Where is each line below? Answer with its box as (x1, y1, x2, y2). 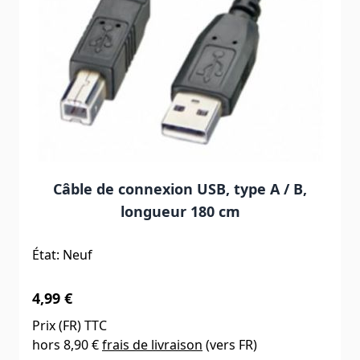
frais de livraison (102, 335, 202, 354)
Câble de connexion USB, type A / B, (53, 178, 307, 198)
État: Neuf (32, 245, 92, 264)
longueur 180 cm (120, 201, 240, 221)
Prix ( (32, 316, 63, 334)
